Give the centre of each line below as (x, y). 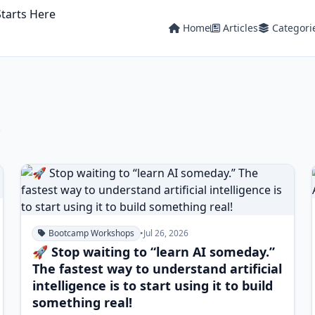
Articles (240, 28)
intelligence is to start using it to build (153, 285)
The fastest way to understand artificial (157, 269)
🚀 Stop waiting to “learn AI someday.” (154, 252)
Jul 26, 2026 (166, 233)
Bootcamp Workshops (92, 233)
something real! (83, 302)
